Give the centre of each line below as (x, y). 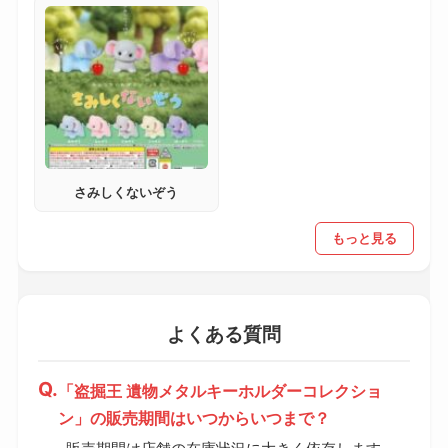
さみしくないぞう (126, 193)
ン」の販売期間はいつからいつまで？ (193, 418)
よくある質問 (224, 334)
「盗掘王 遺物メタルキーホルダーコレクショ (219, 391)
